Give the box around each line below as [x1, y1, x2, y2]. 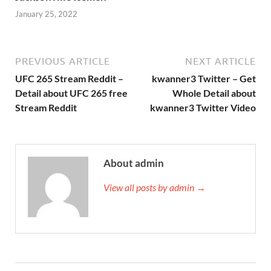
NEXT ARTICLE [185, 56, 256, 67]
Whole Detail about [172, 87, 256, 99]
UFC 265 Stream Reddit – [15, 73, 123, 85]
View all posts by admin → [103, 181, 206, 194]
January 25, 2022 [15, 9, 77, 19]
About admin [103, 157, 164, 170]
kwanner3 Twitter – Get [152, 73, 256, 85]
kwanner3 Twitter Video [150, 102, 256, 114]
